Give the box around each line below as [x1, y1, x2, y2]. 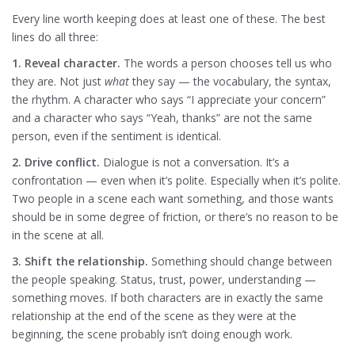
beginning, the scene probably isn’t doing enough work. [12, 326, 292, 342]
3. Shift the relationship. [12, 254, 148, 269]
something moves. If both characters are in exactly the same [12, 290, 323, 306]
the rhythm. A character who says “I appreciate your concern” [12, 92, 326, 108]
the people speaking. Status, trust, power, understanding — [12, 272, 316, 288]
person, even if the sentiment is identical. [12, 128, 221, 144]
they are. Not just [12, 74, 105, 90]
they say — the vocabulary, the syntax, [129, 74, 331, 90]
